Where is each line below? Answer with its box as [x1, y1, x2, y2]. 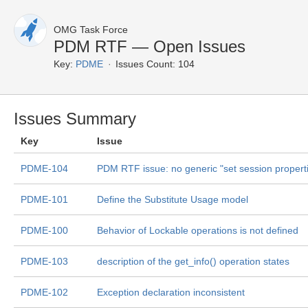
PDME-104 [21, 163, 68, 174]
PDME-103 [21, 256, 68, 267]
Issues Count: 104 [115, 58, 195, 69]
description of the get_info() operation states [97, 256, 289, 267]
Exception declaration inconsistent [97, 287, 245, 298]
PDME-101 [21, 194, 68, 205]
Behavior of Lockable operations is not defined [97, 225, 298, 236]
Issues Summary [14, 109, 136, 128]
